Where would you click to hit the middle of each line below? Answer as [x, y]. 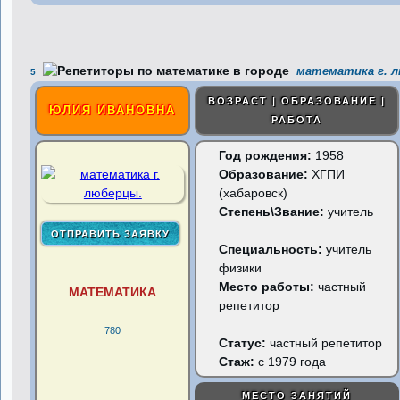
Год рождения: [266, 155]
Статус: [245, 343]
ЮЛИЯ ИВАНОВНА [113, 110]
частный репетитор [326, 343]
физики [241, 268]
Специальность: [271, 249]
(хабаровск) [254, 193]
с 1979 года [291, 362]
